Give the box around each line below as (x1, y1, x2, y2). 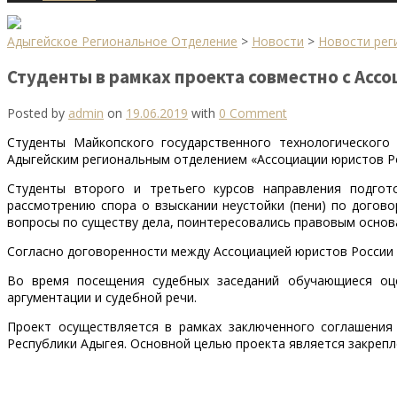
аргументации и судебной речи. (7, 288, 197, 306)
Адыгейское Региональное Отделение (7, 33, 237, 50)
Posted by (7, 104, 68, 121)
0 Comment (219, 104, 287, 121)
